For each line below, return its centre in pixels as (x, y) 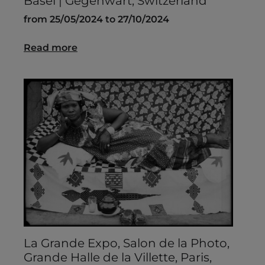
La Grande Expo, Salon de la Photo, (127, 243)
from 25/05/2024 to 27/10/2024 (96, 20)
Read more (51, 48)
